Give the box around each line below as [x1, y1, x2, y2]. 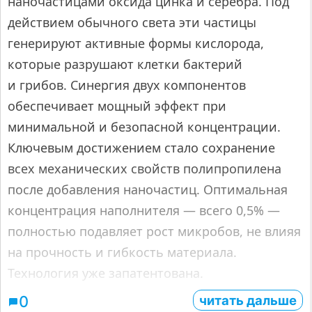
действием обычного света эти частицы [8, 13, 256, 31]
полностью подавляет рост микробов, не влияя [8, 222, 301, 240]
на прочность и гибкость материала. [8, 243, 237, 260]
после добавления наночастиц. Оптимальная [8, 180, 288, 198]
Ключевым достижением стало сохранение [8, 139, 275, 156]
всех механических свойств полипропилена [8, 159, 281, 177]
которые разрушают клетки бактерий [8, 55, 242, 72]
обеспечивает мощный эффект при [8, 97, 226, 114]
